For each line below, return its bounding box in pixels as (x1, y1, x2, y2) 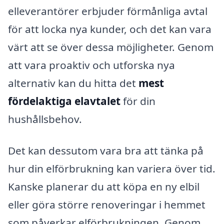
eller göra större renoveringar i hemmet (8, 197, 205, 212)
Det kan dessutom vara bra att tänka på (8, 143, 203, 158)
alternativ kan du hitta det (8, 75, 138, 90)
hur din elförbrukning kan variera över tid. (8, 161, 215, 176)
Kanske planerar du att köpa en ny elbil (8, 179, 199, 194)
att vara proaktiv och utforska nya (8, 57, 175, 72)
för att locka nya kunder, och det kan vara (8, 21, 211, 36)
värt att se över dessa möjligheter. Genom (8, 39, 213, 54)
